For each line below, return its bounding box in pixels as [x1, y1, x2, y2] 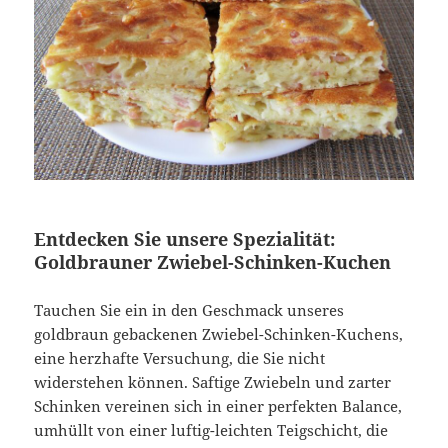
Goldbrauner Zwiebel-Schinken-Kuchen [34, 249, 392, 274]
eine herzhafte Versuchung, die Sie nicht [34, 347, 326, 368]
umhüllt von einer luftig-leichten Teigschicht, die [34, 419, 389, 440]
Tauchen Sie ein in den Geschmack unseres [34, 299, 345, 320]
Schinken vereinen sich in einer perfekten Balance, [34, 395, 403, 416]
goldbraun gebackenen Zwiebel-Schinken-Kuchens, [34, 323, 404, 344]
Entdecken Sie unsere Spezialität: [34, 226, 336, 251]
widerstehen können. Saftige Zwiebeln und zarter [34, 371, 392, 392]
